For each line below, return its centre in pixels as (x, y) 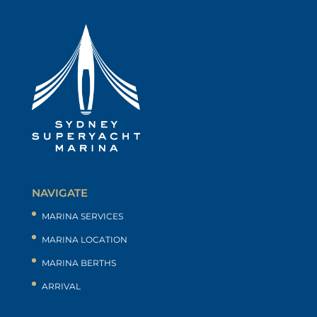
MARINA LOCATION (84, 240)
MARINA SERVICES (82, 217)
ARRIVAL (61, 287)
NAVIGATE (59, 193)
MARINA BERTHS (79, 263)
